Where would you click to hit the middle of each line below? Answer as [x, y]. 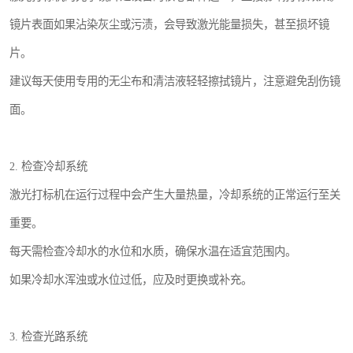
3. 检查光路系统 [48, 337]
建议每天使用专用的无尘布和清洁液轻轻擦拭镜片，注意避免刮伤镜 [175, 82]
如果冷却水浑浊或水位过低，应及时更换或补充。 [131, 280]
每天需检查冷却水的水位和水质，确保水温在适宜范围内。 [153, 252]
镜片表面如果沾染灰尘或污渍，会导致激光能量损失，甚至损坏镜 [169, 25]
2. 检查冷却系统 [48, 167]
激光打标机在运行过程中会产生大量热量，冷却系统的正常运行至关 [175, 195]
